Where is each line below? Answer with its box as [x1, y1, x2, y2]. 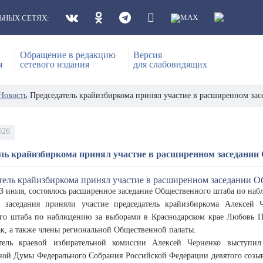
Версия [133, 50, 162, 60]
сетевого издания [20, 59, 89, 69]
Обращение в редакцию [20, 50, 116, 60]
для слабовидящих [133, 59, 207, 69]
